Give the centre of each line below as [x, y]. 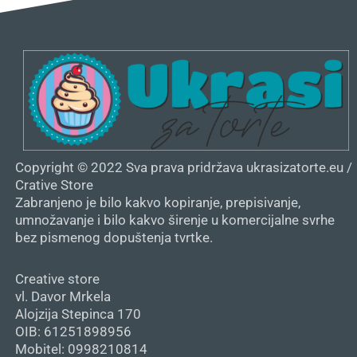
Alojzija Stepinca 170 [78, 314]
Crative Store [54, 184]
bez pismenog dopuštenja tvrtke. [114, 237]
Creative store [57, 279]
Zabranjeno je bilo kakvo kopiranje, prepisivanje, [158, 202]
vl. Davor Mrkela [63, 296]
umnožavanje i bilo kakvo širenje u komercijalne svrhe [175, 220]
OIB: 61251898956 [73, 331]
